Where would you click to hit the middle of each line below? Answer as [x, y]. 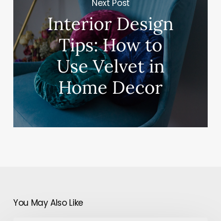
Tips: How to [111, 45]
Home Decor [111, 88]
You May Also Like [48, 203]
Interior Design [111, 24]
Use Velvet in [110, 66]
